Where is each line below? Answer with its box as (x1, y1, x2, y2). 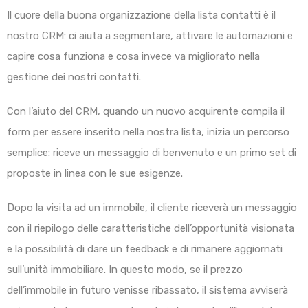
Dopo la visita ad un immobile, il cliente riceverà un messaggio (7, 201, 297, 214)
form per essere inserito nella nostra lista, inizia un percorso (7, 126, 289, 139)
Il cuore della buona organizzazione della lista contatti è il (7, 9, 276, 22)
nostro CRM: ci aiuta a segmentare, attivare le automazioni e (7, 30, 293, 43)
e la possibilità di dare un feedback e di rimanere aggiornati (7, 243, 283, 256)
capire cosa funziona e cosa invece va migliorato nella (7, 50, 260, 63)
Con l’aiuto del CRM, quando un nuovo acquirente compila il (7, 105, 285, 118)
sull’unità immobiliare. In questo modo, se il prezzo (7, 263, 243, 276)
